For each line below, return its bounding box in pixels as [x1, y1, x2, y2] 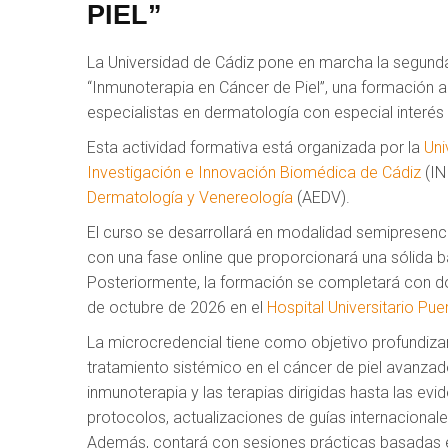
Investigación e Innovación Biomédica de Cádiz [87, 162, 421, 182]
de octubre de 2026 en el [87, 297, 267, 317]
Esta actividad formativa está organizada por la [87, 137, 424, 157]
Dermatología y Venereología [87, 187, 293, 207]
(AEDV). [293, 187, 350, 207]
